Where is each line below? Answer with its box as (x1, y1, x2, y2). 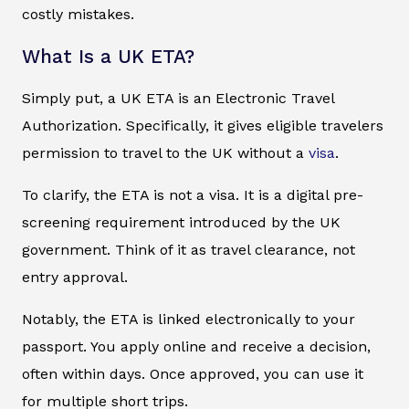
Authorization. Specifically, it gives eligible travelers (22, 117, 383, 135)
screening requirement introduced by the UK (22, 214, 341, 232)
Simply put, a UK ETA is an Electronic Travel (22, 89, 334, 108)
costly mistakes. (22, 5, 134, 24)
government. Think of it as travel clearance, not (22, 241, 355, 259)
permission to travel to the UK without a (22, 144, 309, 163)
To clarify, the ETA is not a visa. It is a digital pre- (22, 186, 363, 204)
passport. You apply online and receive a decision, (22, 338, 371, 356)
